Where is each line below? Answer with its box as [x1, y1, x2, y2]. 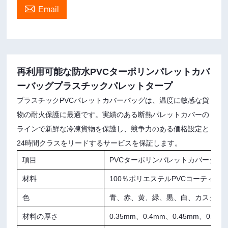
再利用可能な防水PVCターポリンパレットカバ [17, 66, 210, 77]
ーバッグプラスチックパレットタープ [17, 80, 173, 91]
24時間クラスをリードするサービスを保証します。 [17, 138, 182, 147]
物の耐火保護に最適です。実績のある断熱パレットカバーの [17, 110, 210, 119]
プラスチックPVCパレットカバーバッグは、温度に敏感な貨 [17, 96, 210, 104]
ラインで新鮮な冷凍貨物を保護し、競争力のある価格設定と [17, 124, 210, 133]
